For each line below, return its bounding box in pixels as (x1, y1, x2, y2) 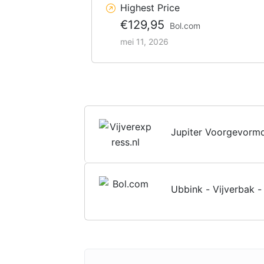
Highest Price (120, 1, 180, 14)
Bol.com (170, 20, 200, 31)
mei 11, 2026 (120, 36, 169, 47)
